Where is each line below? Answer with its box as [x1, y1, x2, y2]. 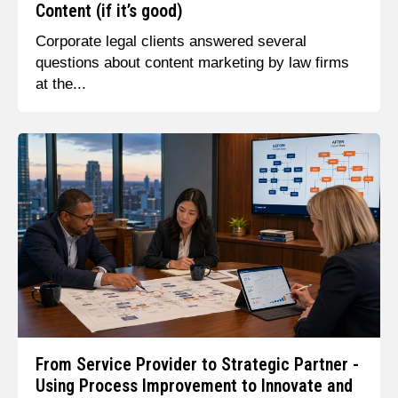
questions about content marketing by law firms [35, 53, 349, 71]
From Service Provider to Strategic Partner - [35, 354, 359, 376]
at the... [35, 75, 86, 92]
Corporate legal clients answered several [35, 32, 306, 50]
